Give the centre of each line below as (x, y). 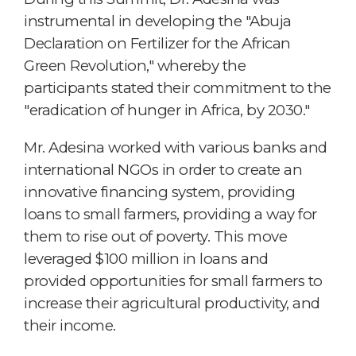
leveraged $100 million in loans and (146, 258)
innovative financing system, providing (159, 192)
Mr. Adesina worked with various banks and (176, 147)
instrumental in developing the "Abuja (158, 21)
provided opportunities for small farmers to (173, 281)
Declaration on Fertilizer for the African (157, 43)
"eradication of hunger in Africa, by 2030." (167, 110)
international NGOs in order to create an (163, 169)
